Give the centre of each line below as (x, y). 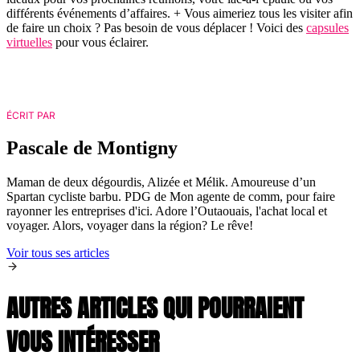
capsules (327, 27)
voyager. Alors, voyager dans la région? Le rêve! (130, 226)
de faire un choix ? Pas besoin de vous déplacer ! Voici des (156, 27)
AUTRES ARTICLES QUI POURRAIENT (155, 309)
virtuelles (29, 42)
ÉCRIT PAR (31, 115)
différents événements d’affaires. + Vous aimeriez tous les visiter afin (180, 13)
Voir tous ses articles (58, 253)
